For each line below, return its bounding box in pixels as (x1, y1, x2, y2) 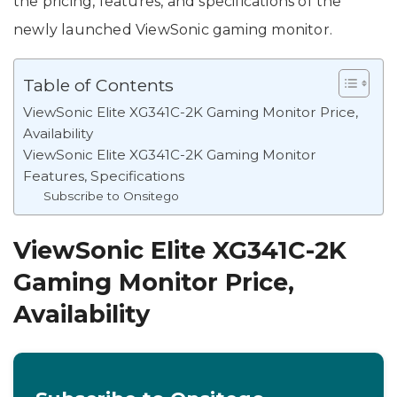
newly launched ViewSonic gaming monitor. (13, 20, 333, 38)
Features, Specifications (23, 167, 184, 184)
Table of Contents (23, 74, 175, 96)
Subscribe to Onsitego (43, 188, 179, 203)
